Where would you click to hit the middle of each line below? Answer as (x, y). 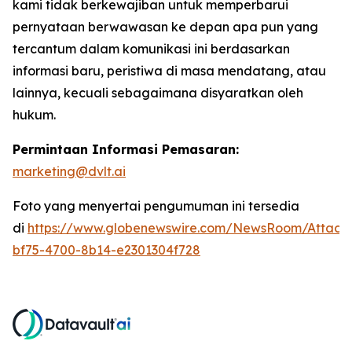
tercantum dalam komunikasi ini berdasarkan (151, 49)
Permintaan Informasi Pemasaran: (126, 150)
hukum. (34, 115)
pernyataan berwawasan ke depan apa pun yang (165, 27)
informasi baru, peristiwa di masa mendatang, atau (169, 71)
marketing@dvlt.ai (69, 172)
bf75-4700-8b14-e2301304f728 (106, 250)
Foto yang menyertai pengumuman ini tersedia (156, 206)
